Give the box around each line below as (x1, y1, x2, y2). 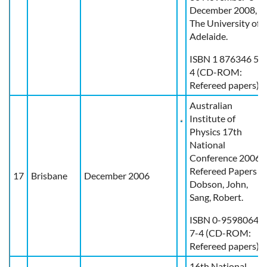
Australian (190, 99, 232, 111)
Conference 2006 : (190, 151, 265, 163)
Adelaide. (190, 30, 228, 42)
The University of (190, 17, 260, 29)
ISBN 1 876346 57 (190, 52, 264, 64)
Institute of (190, 112, 235, 124)
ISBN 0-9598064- (190, 213, 262, 225)
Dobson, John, (190, 178, 248, 190)
